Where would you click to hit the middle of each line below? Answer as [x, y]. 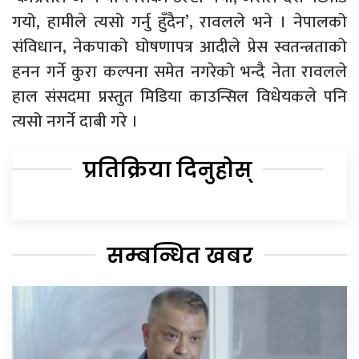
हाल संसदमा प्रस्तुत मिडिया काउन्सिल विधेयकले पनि [179, 96]
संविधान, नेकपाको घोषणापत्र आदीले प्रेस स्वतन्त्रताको [179, 46]
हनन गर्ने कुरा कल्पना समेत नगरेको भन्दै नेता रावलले [179, 71]
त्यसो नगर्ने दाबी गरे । [75, 121]
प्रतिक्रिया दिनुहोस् [167, 169]
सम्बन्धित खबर [179, 255]
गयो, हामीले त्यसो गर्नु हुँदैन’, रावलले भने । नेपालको [179, 22]
